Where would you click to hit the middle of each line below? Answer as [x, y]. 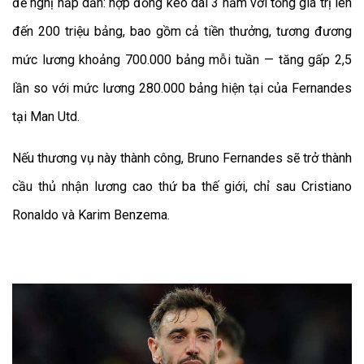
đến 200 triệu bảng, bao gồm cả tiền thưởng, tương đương [182, 31]
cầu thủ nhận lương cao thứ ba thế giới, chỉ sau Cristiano [182, 186]
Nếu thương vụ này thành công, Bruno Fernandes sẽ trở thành [182, 158]
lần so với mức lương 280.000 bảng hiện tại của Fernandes [182, 88]
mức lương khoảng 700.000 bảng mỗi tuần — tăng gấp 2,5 [182, 60]
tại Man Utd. [46, 117]
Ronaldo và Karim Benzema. [91, 215]
